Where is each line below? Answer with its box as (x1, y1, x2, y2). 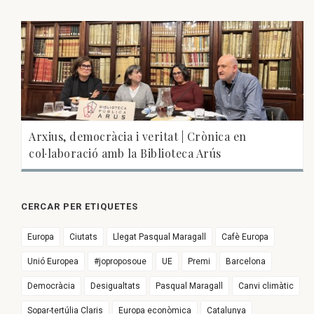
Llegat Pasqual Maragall (113, 232, 206, 243)
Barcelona (226, 257, 266, 267)
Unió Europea (27, 257, 78, 267)
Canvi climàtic (238, 281, 294, 292)
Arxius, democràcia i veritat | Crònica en (29, 129, 247, 144)
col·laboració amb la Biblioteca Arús (29, 146, 221, 161)
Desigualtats (90, 281, 140, 292)
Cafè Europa (221, 232, 268, 243)
